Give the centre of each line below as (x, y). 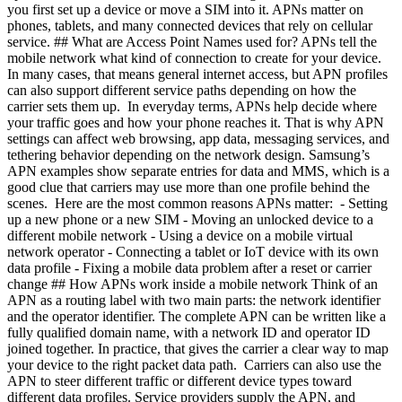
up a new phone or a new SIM (95, 219)
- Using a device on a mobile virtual (252, 236)
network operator (57, 252)
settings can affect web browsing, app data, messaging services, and (198, 139)
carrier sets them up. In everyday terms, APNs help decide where (192, 106)
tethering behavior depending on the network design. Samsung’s (188, 155)
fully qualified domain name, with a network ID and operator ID (189, 332)
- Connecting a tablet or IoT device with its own (243, 252)
